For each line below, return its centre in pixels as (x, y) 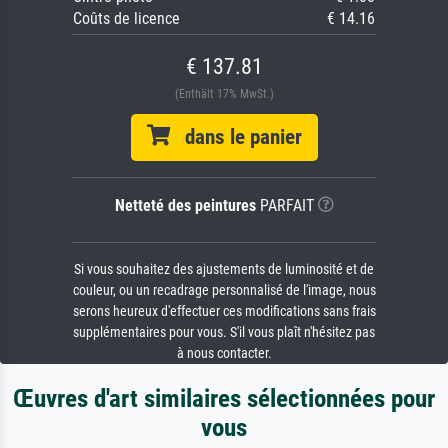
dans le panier (235, 136)
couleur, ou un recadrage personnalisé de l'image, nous (224, 290)
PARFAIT (284, 205)
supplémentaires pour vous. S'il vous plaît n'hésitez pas (224, 332)
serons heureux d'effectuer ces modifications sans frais (224, 311)
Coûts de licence (126, 18)
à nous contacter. (224, 353)
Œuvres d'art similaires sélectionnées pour (224, 398)
